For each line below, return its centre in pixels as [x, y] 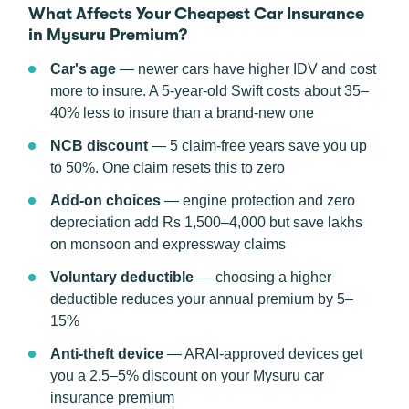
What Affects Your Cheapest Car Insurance [196, 14]
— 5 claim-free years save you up [257, 146]
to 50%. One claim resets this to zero [168, 168]
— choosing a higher [262, 277]
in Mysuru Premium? [108, 35]
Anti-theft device [107, 354]
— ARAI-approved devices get [263, 354]
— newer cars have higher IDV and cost [246, 69]
